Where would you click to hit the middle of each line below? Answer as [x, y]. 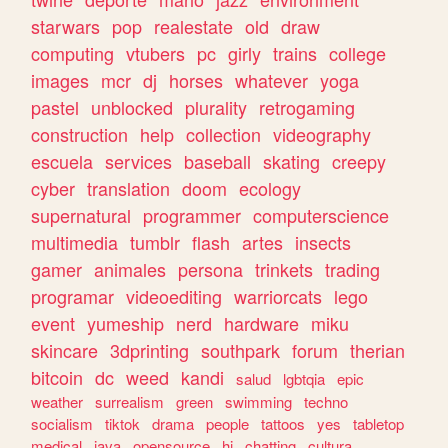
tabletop [379, 423]
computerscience [321, 214]
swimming [259, 401]
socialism [62, 423]
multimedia [75, 241]
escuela [62, 160]
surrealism [130, 401]
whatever [272, 79]
